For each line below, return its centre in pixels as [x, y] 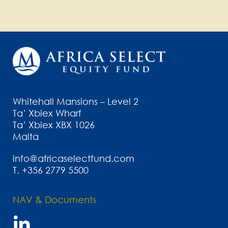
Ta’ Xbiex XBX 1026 [54, 125]
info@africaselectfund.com [74, 159]
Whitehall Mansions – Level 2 [76, 102]
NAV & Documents [54, 199]
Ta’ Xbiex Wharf [47, 113]
